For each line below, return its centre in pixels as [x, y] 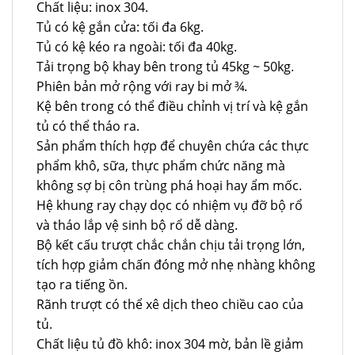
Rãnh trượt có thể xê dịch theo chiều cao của [170, 304]
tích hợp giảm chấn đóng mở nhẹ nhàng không [176, 264]
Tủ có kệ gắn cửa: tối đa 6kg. [120, 27]
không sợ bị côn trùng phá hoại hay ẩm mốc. [169, 185]
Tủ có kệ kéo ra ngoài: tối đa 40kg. [137, 46]
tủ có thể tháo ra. [88, 126]
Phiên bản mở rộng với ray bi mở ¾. [142, 86]
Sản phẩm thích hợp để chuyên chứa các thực [173, 145]
